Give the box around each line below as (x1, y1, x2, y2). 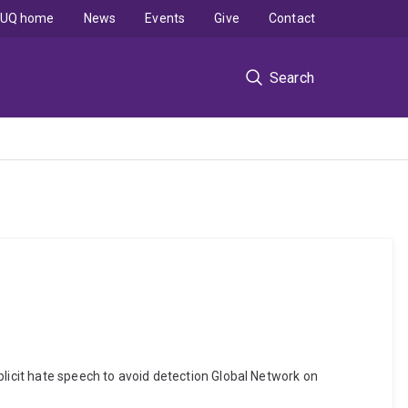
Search (269, 68, 314, 87)
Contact (268, 11, 315, 25)
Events (145, 11, 186, 25)
